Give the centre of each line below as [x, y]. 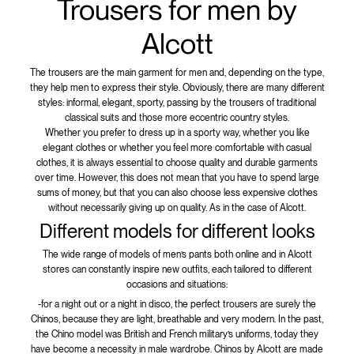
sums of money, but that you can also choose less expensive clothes [177, 192]
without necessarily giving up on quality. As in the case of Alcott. [177, 207]
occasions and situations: [177, 284]
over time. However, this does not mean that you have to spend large [177, 177]
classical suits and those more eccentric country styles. [177, 117]
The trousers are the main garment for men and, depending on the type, [177, 72]
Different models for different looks [177, 231]
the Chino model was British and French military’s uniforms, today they [177, 334]
